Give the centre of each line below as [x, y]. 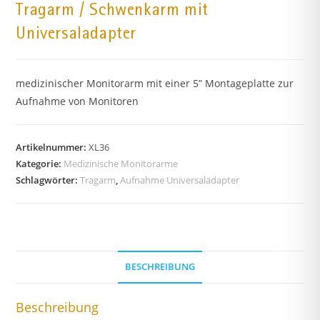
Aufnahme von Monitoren [77, 101]
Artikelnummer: [52, 147]
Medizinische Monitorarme [121, 164]
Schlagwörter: [48, 180]
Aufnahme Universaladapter [180, 180]
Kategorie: [40, 164]
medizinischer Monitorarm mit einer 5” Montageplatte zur [155, 84]
